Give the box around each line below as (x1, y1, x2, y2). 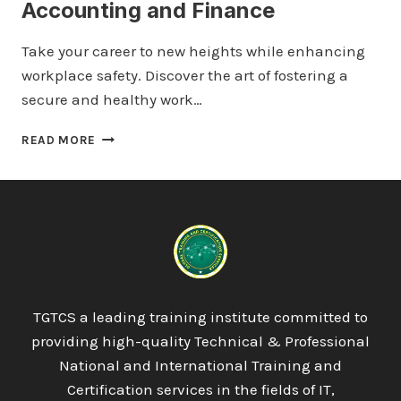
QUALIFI (95, 129, 143, 142)
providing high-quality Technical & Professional (31, 332, 370, 350)
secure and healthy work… (21, 90, 202, 108)
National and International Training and (59, 356, 342, 374)
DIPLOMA (95, 185, 151, 199)
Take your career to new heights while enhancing (21, 42, 365, 60)
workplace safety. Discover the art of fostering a (21, 66, 348, 84)
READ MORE (21, 133, 97, 147)
